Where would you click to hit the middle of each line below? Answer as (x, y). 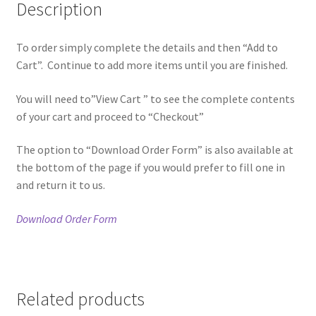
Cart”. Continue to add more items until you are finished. (152, 65)
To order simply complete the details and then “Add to (147, 47)
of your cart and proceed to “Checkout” (110, 116)
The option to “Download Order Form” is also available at (154, 150)
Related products (80, 299)
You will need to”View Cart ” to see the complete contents (155, 98)
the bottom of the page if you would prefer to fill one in (150, 168)
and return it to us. (60, 185)
